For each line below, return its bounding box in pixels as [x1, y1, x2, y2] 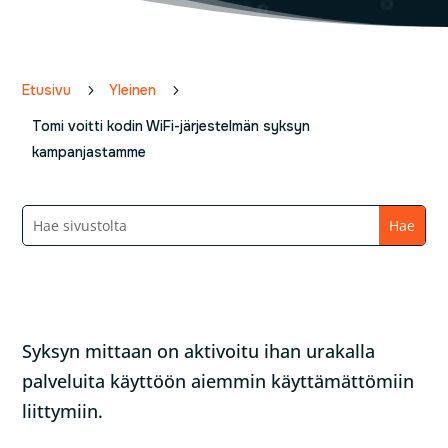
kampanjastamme [32, 143, 147, 161]
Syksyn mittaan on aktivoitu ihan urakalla [22, 339, 376, 363]
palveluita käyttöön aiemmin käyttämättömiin [22, 369, 415, 393]
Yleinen [109, 81, 157, 99]
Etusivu [22, 81, 72, 99]
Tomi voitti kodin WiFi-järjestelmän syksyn [32, 117, 311, 135]
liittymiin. [22, 399, 104, 423]
